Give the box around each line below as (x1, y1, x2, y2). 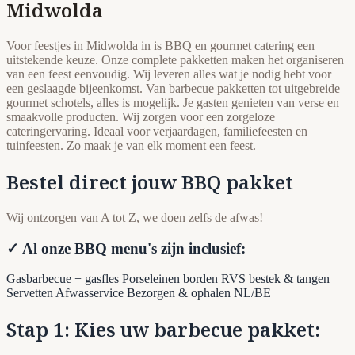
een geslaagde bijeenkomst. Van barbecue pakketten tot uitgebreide (6, 82, 340, 95)
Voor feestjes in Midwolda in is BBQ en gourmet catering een (6, 39, 315, 52)
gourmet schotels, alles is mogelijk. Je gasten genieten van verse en (6, 96, 339, 109)
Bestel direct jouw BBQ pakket (6, 168, 293, 195)
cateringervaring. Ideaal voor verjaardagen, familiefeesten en (6, 124, 307, 138)
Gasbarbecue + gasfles (6, 272, 122, 286)
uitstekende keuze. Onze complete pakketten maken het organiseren (6, 53, 344, 67)
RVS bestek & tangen (221, 272, 330, 286)
